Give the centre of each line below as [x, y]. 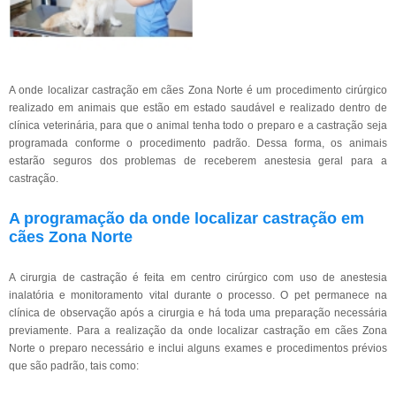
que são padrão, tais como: [74, 366]
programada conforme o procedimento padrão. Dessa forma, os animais [198, 143]
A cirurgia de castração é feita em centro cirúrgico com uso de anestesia [198, 278]
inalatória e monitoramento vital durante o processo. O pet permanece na [198, 295]
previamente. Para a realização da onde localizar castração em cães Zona [198, 331]
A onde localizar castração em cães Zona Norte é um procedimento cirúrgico [198, 90]
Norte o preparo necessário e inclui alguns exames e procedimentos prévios [198, 348]
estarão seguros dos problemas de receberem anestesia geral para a [198, 161]
